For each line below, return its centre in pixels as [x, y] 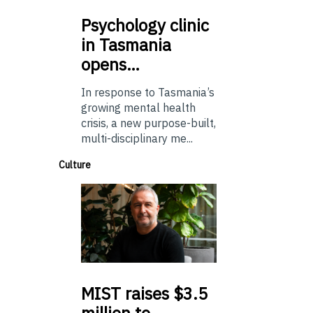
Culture [75, 165]
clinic [187, 26]
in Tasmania [126, 45]
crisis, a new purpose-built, [148, 123]
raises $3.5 [164, 293]
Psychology [123, 26]
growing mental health [138, 108]
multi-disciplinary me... [137, 139]
